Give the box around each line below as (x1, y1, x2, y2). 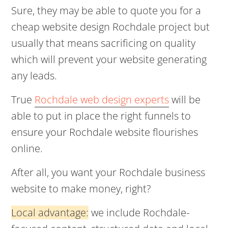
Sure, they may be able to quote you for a (11, 4, 202, 17)
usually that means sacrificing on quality (11, 36, 196, 50)
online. (11, 141, 43, 155)
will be (169, 93, 201, 106)
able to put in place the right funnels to (11, 109, 191, 123)
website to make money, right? (11, 182, 151, 195)
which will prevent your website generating (11, 52, 207, 66)
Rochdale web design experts (35, 93, 169, 106)
